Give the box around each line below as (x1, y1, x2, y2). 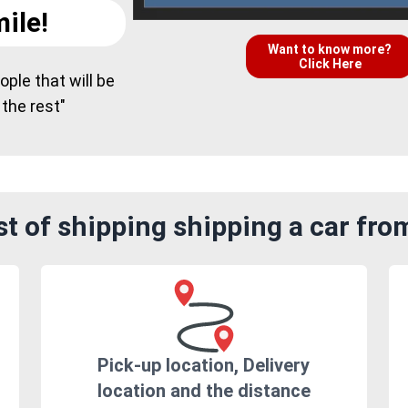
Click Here (298, 56, 362, 72)
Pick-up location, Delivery (97, 354, 311, 377)
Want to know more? (268, 42, 392, 57)
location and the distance (97, 380, 311, 403)
